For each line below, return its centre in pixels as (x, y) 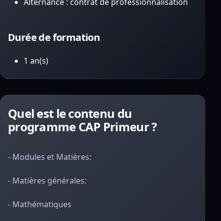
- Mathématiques (40, 204)
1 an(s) (36, 61)
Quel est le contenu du (70, 113)
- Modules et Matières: (50, 157)
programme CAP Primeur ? (82, 127)
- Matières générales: (47, 181)
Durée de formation (54, 37)
